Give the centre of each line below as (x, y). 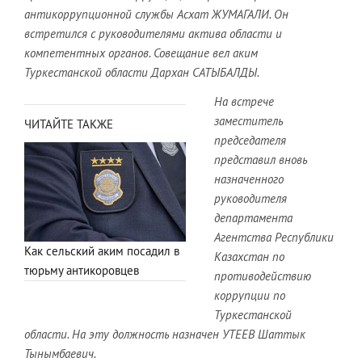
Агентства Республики (274, 237)
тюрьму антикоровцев (82, 271)
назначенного (249, 179)
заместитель (248, 120)
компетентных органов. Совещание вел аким (141, 53)
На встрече (244, 101)
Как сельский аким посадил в (102, 251)
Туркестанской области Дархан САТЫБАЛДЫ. (142, 72)
